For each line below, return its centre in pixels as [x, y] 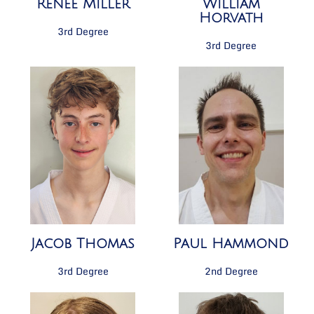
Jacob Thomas [83, 244]
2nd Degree [231, 271]
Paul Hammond [231, 244]
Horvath [231, 19]
